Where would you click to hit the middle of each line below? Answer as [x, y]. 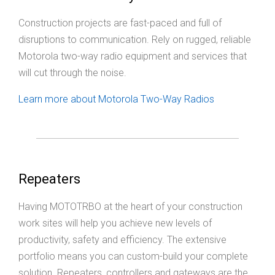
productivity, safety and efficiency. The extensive [122, 240]
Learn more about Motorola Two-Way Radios [116, 99]
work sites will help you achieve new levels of [115, 223]
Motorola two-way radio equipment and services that [133, 56]
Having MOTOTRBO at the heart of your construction [130, 207]
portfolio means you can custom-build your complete [133, 257]
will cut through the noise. [72, 73]
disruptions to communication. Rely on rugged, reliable [135, 40]
